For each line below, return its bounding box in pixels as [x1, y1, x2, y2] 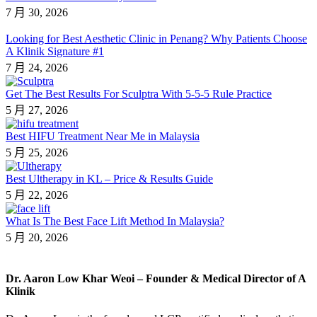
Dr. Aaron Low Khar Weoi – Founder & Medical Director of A [6, 272, 306, 285]
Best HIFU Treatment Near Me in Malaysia [6, 129, 200, 142]
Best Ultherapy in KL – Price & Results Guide [6, 172, 213, 185]
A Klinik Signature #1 [6, 45, 104, 57]
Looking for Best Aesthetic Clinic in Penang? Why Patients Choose [6, 32, 307, 45]
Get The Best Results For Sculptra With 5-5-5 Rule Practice [6, 87, 272, 100]
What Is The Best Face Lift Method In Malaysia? [6, 214, 224, 227]
